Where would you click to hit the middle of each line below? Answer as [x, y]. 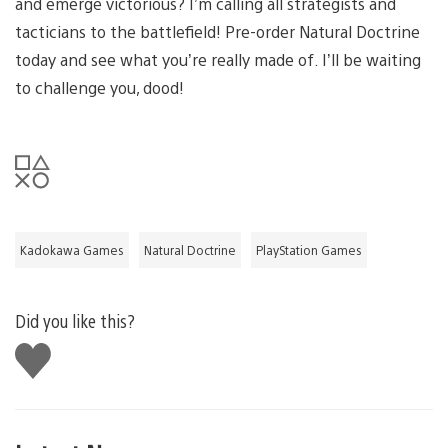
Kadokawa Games [72, 249]
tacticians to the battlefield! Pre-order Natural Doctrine [217, 31]
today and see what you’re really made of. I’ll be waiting [218, 59]
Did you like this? [75, 320]
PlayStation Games [309, 249]
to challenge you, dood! [99, 87]
